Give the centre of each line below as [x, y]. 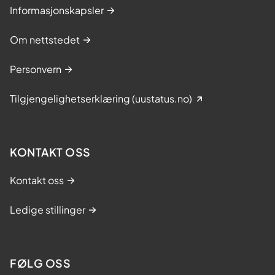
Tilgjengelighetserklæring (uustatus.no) [101, 98]
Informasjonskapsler [57, 10]
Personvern [36, 69]
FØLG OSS [40, 263]
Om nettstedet [45, 39]
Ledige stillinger [48, 209]
